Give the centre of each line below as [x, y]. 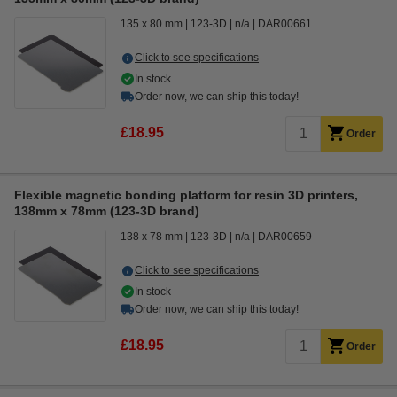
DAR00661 [285, 24]
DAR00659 [285, 237]
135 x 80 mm [152, 24]
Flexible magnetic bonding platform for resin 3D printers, [186, 195]
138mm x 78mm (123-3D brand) [107, 211]
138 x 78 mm [152, 237]
